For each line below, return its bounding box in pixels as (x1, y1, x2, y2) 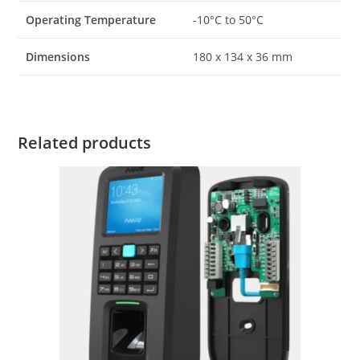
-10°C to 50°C (193, 11, 264, 27)
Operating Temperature (26, 11, 157, 27)
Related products (18, 131, 152, 153)
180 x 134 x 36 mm (193, 48, 293, 64)
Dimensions (26, 48, 91, 64)
